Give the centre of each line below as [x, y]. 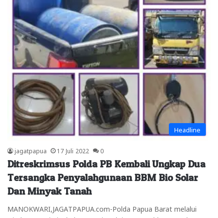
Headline [187, 129]
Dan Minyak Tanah [49, 191]
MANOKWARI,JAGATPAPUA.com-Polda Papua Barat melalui [102, 208]
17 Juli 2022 [73, 150]
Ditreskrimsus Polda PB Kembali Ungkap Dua [106, 164]
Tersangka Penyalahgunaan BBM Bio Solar [103, 178]
